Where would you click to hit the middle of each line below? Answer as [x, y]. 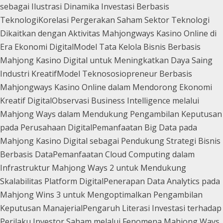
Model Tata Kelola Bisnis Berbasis [137, 47]
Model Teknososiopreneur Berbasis [124, 73]
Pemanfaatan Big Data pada [145, 127]
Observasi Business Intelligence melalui [125, 100]
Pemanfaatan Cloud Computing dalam [124, 154]
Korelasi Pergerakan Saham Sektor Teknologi [124, 20]
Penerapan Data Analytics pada [162, 181]
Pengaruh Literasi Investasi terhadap [152, 208]
